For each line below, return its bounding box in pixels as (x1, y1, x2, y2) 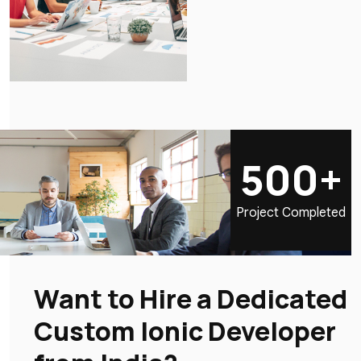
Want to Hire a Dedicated (34, 281, 347, 317)
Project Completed (236, 204, 346, 221)
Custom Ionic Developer (34, 313, 336, 349)
